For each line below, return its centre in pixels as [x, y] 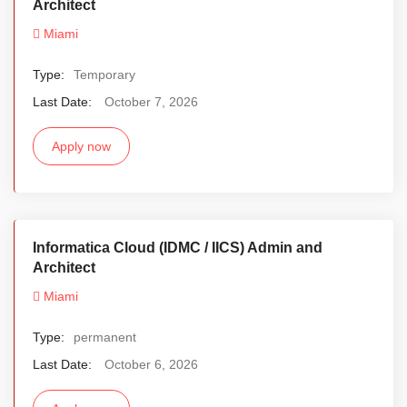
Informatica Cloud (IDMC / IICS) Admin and [178, 247]
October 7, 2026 [151, 101]
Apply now [81, 146]
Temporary [104, 74]
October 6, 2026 [151, 364]
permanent [105, 337]
